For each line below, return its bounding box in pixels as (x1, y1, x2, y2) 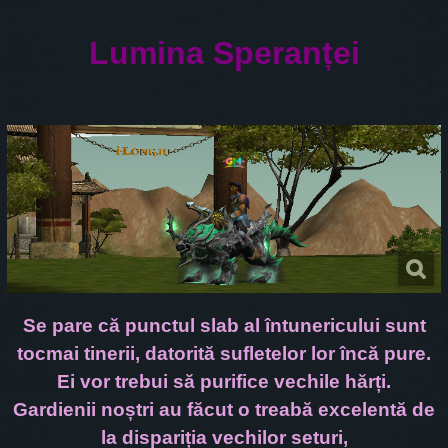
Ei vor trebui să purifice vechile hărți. (57, 371, 391, 393)
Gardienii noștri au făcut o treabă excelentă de (13, 399, 435, 421)
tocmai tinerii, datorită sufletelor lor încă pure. (17, 343, 431, 365)
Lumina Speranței (88, 34, 360, 71)
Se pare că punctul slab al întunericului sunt (22, 315, 426, 337)
